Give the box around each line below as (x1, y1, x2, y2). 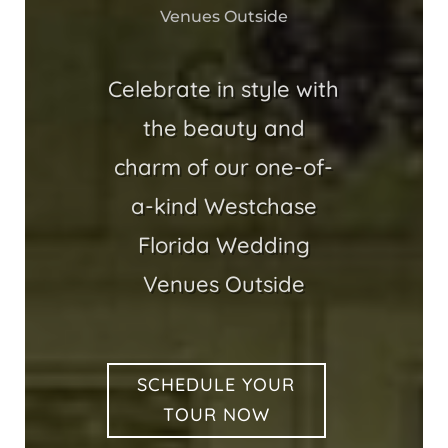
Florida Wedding (137, 230, 310, 259)
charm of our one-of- (114, 152, 334, 181)
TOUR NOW (162, 403, 270, 427)
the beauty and (142, 113, 305, 142)
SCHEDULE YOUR (137, 373, 296, 397)
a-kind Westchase (130, 191, 317, 220)
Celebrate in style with (108, 74, 340, 103)
